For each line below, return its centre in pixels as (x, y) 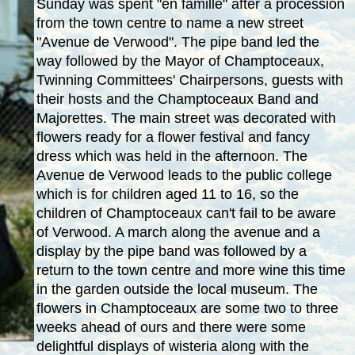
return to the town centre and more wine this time (191, 270)
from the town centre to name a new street (170, 23)
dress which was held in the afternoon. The (172, 156)
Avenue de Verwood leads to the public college (184, 175)
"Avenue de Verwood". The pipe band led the (177, 42)
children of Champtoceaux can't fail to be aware (186, 213)
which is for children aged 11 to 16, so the (167, 194)
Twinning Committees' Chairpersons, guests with (189, 80)
